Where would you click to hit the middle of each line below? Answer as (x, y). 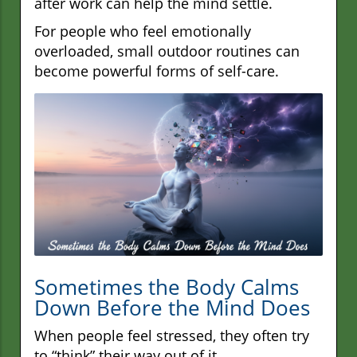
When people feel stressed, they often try (172, 335)
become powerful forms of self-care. (157, 71)
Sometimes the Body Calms (167, 286)
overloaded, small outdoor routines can (167, 51)
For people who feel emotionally (143, 31)
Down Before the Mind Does (172, 307)
